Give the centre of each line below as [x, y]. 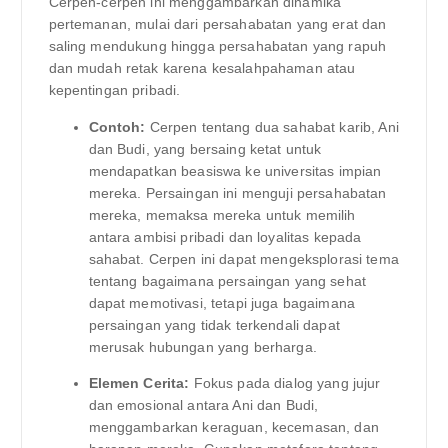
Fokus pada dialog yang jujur [285, 382]
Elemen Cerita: [139, 382]
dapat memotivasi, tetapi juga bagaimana [221, 302]
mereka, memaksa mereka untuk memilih [222, 214]
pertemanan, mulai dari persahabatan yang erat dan [217, 24]
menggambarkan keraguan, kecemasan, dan [233, 426]
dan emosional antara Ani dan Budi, [203, 404]
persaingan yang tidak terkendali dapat [214, 324]
